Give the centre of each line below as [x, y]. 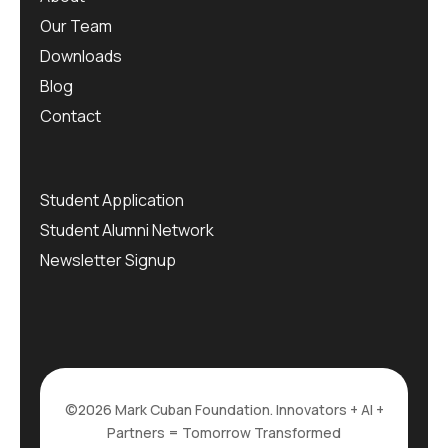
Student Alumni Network [127, 230]
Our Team [76, 26]
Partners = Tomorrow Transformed [224, 433]
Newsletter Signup [108, 260]
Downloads [81, 56]
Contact [70, 116]
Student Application [112, 200]
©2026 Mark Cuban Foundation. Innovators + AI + [224, 410]
